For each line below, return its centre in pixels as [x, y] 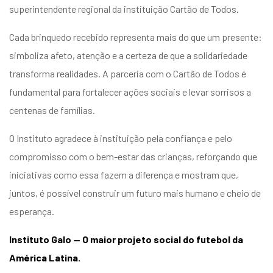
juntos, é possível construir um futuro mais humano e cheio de [135, 193]
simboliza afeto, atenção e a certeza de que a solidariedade [128, 55]
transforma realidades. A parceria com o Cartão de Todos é [128, 74]
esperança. [32, 211]
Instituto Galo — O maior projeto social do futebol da [126, 239]
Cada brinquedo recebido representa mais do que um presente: [136, 37]
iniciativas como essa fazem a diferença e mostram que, [124, 175]
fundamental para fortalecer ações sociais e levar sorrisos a [130, 92]
